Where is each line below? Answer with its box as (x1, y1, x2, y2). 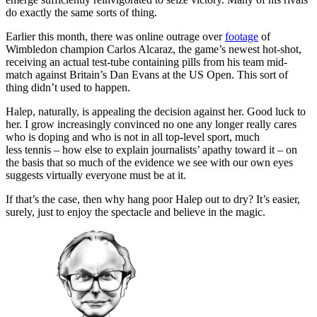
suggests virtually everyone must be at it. (6, 169, 195, 182)
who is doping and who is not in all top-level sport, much (6, 131, 260, 144)
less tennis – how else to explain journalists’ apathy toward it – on (6, 144, 297, 156)
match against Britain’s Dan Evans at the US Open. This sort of (6, 69, 288, 81)
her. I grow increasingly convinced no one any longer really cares (6, 118, 296, 131)
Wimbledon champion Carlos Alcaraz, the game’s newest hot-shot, (6, 43, 301, 56)
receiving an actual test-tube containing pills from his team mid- (6, 56, 287, 69)
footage (225, 30, 258, 43)
